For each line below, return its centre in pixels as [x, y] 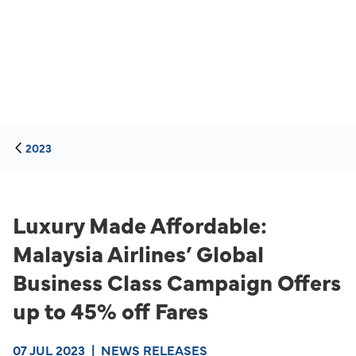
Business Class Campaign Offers [177, 281]
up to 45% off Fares [110, 310]
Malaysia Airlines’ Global [138, 253]
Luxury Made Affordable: [140, 224]
